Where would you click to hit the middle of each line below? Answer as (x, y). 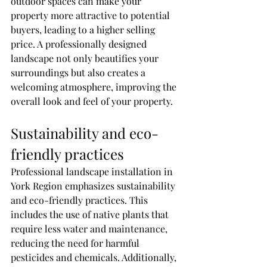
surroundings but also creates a (79, 72)
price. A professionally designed (80, 44)
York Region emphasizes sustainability (94, 186)
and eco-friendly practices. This (80, 200)
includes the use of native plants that (91, 214)
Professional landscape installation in (93, 171)
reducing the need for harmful (76, 243)
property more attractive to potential (91, 15)
